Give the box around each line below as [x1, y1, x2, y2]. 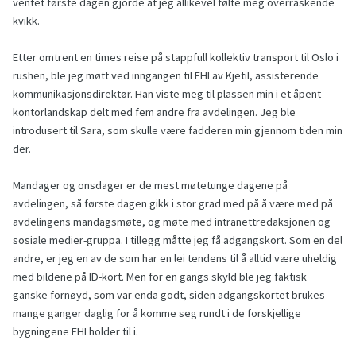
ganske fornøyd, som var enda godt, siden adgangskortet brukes [13, 288, 325, 303]
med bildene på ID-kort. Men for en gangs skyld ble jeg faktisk [13, 269, 307, 284]
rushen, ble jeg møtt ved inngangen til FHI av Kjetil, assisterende [13, 68, 319, 83]
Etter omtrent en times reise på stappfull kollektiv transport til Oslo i [13, 50, 339, 65]
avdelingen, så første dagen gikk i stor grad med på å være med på [13, 196, 333, 211]
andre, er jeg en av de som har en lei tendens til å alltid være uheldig [13, 251, 337, 266]
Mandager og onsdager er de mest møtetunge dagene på [13, 178, 288, 193]
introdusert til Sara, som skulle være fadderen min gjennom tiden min [13, 123, 342, 138]
